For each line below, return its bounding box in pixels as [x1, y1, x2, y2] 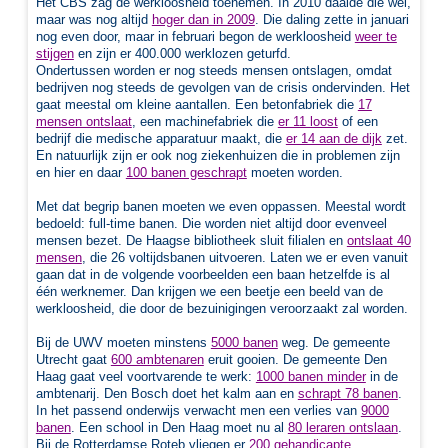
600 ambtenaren [110, 352, 204, 368]
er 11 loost [277, 114, 338, 130]
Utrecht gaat [35, 352, 111, 368]
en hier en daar [35, 165, 126, 181]
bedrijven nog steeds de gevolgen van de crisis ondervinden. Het [35, 80, 410, 96]
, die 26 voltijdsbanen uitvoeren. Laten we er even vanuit [81, 250, 408, 266]
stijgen [35, 46, 74, 62]
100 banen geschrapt [125, 165, 247, 181]
